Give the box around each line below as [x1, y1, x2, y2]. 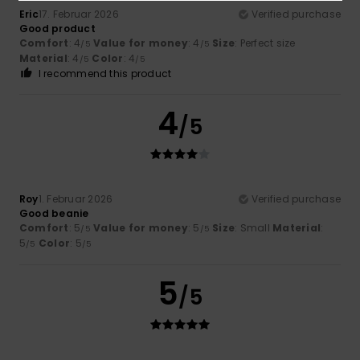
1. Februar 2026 [38, 191, 113, 206]
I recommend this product [38, 66, 172, 80]
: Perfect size [235, 35, 296, 50]
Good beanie [19, 206, 89, 220]
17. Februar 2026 [38, 6, 119, 21]
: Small [235, 220, 273, 235]
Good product [19, 21, 96, 35]
